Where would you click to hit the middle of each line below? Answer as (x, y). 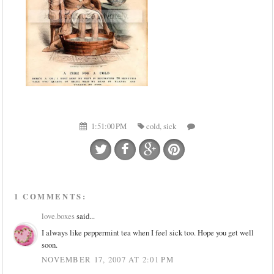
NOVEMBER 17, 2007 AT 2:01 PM (108, 259)
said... (85, 216)
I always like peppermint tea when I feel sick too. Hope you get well (148, 232)
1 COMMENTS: (50, 197)
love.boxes (58, 216)
